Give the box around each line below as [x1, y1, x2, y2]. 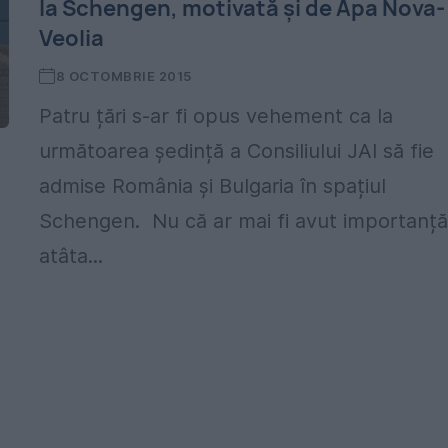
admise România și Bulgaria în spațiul [39, 174, 387, 198]
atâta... [39, 244, 104, 268]
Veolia [39, 23, 105, 53]
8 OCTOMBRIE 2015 [55, 68, 192, 84]
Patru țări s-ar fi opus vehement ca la [39, 104, 394, 128]
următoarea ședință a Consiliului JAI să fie [39, 139, 435, 163]
